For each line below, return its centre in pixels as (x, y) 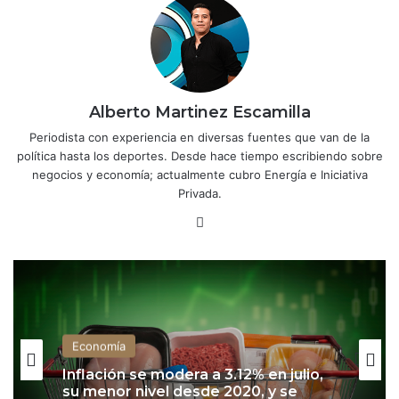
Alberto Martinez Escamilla (199, 112)
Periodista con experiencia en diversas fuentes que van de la (199, 137)
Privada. (199, 193)
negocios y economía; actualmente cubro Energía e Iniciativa (199, 174)
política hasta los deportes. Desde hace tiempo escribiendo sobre (199, 155)
